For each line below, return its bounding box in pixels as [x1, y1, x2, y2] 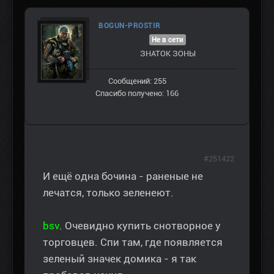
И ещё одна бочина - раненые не [43, 170, 203, 183]
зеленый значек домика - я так [43, 253, 196, 265]
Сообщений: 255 [108, 76, 166, 86]
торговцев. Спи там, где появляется [43, 236, 223, 249]
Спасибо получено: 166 [95, 89, 179, 98]
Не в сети [152, 35, 183, 45]
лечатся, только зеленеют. [43, 187, 174, 199]
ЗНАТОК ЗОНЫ [139, 49, 196, 59]
